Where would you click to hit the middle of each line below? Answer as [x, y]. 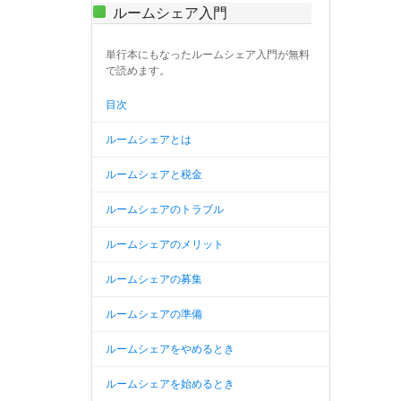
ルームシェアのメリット [165, 244]
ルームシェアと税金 [154, 175]
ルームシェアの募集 [154, 279]
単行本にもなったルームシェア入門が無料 [208, 54]
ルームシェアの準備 [154, 314]
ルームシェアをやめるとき [170, 349]
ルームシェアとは [149, 140]
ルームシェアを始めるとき [170, 384]
